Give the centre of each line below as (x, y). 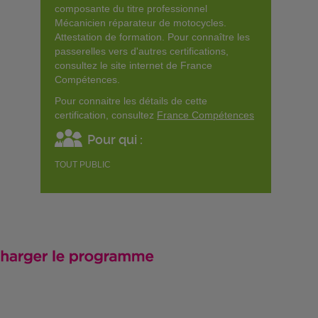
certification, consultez (106, 115)
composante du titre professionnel (131, 9)
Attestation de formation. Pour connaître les (152, 37)
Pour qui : (115, 139)
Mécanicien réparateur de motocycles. (141, 23)
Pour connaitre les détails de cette (131, 101)
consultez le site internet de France (133, 65)
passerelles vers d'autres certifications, (142, 51)
